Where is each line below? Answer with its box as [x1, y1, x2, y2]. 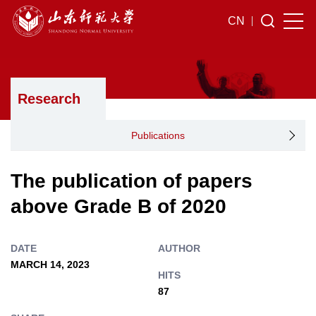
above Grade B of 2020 [11, 195, 226, 217]
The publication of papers [11, 170, 253, 192]
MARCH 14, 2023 [11, 259, 90, 270]
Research [18, 91, 80, 107]
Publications [131, 129, 185, 141]
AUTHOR [158, 243, 200, 254]
